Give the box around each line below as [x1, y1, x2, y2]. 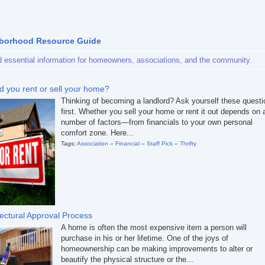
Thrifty [180, 140, 196, 147]
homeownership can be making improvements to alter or [61, 244, 253, 253]
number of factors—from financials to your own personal [61, 118, 253, 127]
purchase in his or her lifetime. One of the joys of [61, 234, 228, 243]
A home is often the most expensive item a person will [61, 223, 247, 232]
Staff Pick [147, 140, 173, 147]
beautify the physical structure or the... [61, 255, 193, 264]
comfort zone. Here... [61, 128, 134, 137]
